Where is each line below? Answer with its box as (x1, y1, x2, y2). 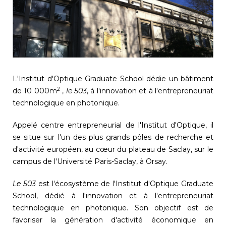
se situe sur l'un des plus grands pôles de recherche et (13, 132, 213, 142)
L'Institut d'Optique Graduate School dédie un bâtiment (13, 74, 213, 83)
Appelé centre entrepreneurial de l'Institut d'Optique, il (13, 120, 213, 130)
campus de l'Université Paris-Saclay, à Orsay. (13, 156, 167, 166)
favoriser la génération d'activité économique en (13, 215, 213, 224)
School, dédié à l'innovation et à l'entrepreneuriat (13, 191, 213, 200)
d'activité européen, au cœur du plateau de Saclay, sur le (13, 144, 213, 154)
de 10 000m (13, 86, 57, 95)
